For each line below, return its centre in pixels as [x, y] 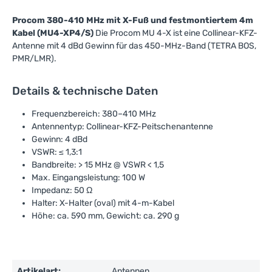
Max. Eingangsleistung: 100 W [88, 178]
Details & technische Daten [85, 91]
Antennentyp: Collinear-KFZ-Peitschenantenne [122, 127]
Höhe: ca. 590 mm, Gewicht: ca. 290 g [105, 216]
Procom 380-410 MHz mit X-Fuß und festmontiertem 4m [133, 20]
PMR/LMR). [34, 59]
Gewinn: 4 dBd [59, 139]
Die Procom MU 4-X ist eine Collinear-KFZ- [175, 33]
